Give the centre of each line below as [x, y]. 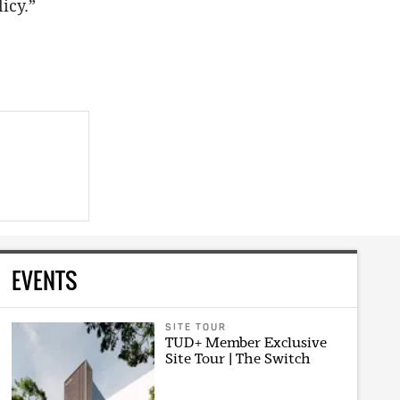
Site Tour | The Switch [237, 359]
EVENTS [45, 280]
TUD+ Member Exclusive [246, 343]
